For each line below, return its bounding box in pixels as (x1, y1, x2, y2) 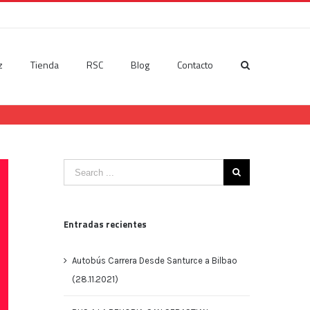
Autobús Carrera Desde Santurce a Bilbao (71, 255, 237, 266)
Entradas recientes (63, 217, 147, 231)
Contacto (177, 57, 213, 72)
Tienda (30, 57, 59, 72)
